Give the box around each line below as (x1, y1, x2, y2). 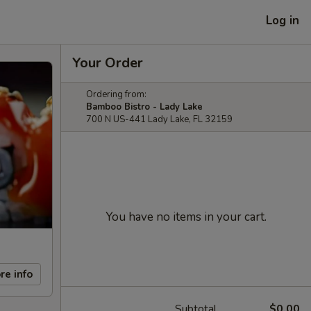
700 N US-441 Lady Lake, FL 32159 (86, 113, 233, 126)
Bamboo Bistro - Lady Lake (86, 101, 203, 113)
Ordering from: (86, 88, 146, 101)
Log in (266, 12, 299, 28)
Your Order (72, 53, 143, 72)
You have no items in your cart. (106, 209, 267, 225)
